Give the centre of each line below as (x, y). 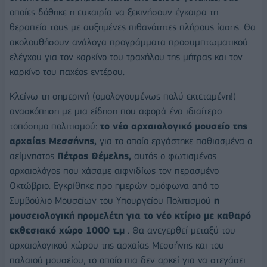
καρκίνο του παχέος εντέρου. (67, 72)
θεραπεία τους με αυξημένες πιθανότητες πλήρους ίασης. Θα (133, 27)
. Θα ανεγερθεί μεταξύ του (181, 231)
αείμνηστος (33, 156)
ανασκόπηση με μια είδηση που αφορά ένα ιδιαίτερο (116, 111)
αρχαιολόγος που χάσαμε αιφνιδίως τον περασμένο (114, 171)
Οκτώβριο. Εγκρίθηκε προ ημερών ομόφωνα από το (114, 186)
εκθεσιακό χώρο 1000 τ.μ (69, 231)
